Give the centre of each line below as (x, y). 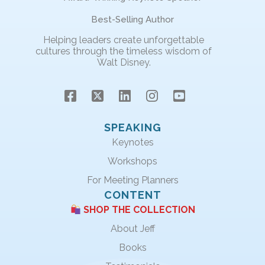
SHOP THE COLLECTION (138, 210)
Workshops (132, 161)
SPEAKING (132, 128)
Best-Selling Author (132, 19)
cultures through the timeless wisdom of (124, 51)
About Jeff (132, 229)
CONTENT (132, 195)
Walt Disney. (124, 63)
